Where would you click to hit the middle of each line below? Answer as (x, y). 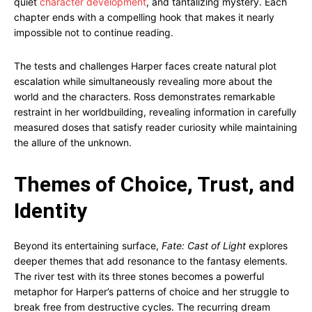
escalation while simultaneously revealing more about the (143, 81)
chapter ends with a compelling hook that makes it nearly (144, 17)
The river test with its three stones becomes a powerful (139, 276)
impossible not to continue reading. (94, 32)
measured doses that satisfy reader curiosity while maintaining (156, 127)
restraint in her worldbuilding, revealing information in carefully (155, 112)
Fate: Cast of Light (204, 245)
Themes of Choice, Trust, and (154, 184)
